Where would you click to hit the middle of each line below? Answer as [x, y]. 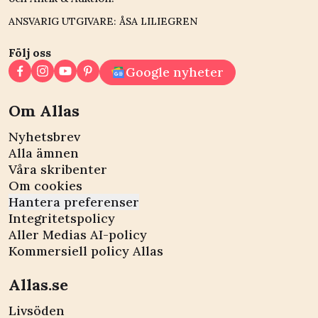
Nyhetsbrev [44, 136]
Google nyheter [175, 72]
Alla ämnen [44, 153]
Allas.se [38, 284]
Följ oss [30, 52]
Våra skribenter [58, 169]
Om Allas [44, 110]
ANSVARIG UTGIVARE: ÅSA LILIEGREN [103, 21]
